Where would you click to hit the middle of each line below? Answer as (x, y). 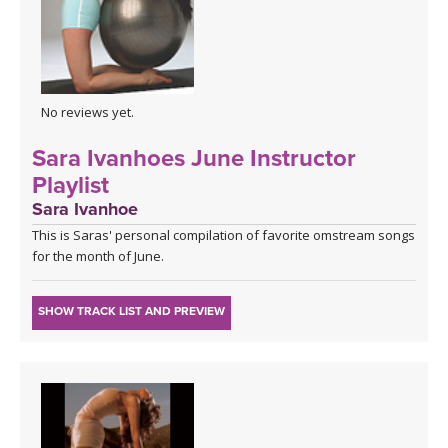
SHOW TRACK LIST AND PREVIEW (131, 310)
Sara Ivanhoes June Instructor (194, 158)
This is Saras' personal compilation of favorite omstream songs (223, 234)
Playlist (70, 185)
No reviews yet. (87, 111)
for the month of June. (98, 255)
